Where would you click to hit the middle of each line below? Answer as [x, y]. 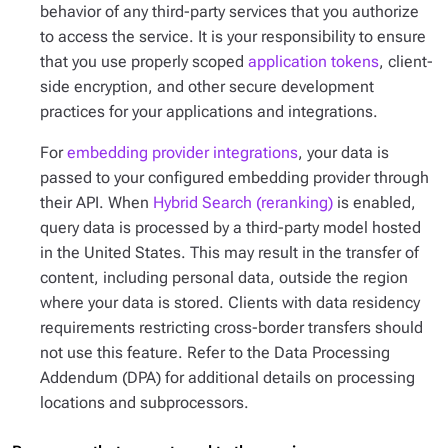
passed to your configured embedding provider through [234, 177]
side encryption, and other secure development [207, 86]
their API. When [96, 202]
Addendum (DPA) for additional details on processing [227, 377]
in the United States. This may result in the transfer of [229, 252]
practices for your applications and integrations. [209, 111]
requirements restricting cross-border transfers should [231, 327]
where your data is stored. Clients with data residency [230, 302]
